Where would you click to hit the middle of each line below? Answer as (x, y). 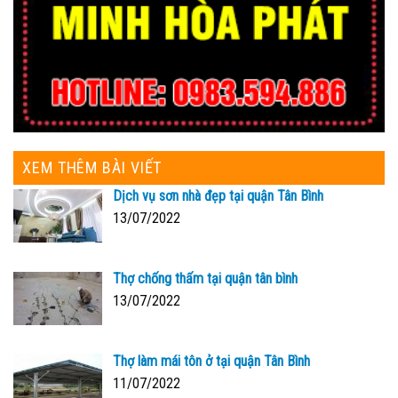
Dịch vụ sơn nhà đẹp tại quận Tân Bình (218, 195)
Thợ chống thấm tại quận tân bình (205, 278)
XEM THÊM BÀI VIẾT (92, 167)
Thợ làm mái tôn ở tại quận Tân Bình (211, 361)
